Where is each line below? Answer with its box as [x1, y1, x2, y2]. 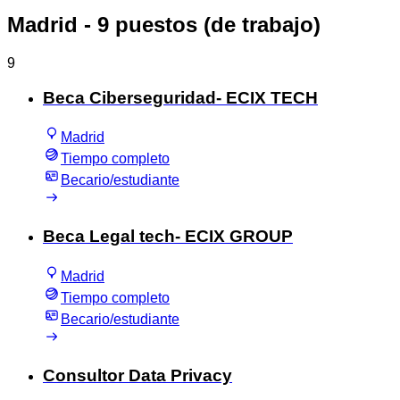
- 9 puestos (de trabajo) [78, 12, 321, 37]
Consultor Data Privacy [43, 365, 232, 385]
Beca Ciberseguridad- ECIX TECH [43, 87, 318, 107]
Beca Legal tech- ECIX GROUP [43, 227, 293, 246]
